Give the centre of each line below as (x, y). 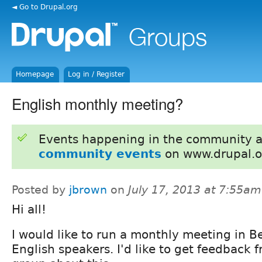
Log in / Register (96, 74)
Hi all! (29, 209)
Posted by (40, 189)
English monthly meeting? (97, 103)
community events (100, 154)
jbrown (88, 189)
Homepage (35, 74)
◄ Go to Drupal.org (45, 7)
